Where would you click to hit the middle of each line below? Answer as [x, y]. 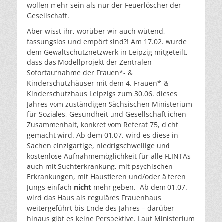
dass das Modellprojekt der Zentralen [89, 62]
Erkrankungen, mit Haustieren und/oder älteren [106, 176]
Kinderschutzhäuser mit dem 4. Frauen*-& [98, 83]
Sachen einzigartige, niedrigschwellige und [98, 145]
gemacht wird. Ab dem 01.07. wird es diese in [103, 135]
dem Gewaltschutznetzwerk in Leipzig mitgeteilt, [107, 52]
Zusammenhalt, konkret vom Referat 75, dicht [103, 124]
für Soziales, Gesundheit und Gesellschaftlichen [107, 114]
